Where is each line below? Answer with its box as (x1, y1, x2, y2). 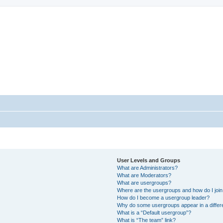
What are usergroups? (117, 180, 172, 186)
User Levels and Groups (117, 157, 181, 164)
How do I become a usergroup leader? (117, 195, 210, 201)
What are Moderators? (117, 172, 172, 179)
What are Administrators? (117, 165, 178, 171)
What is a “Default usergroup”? (117, 210, 192, 216)
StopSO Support (24, 24, 101, 35)
